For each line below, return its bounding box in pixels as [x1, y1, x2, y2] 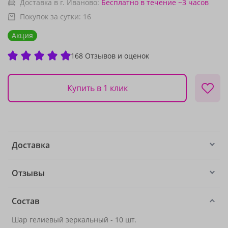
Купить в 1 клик [67, 82, 128, 94]
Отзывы [12, 167, 45, 179]
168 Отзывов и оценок [71, 50, 149, 61]
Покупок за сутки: [20, 12, 83, 21]
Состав [12, 195, 40, 207]
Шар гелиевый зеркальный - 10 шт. [12, 215, 136, 224]
